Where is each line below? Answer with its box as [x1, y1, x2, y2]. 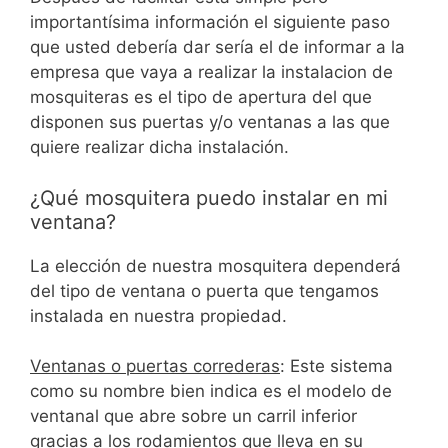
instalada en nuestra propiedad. [30, 305, 287, 326]
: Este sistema [280, 356, 393, 377]
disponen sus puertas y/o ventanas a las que [30, 112, 390, 133]
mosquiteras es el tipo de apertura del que [30, 87, 372, 108]
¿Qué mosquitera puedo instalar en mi [30, 185, 388, 210]
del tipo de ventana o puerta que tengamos [30, 280, 379, 301]
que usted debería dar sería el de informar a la [30, 37, 405, 58]
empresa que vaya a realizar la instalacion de [30, 62, 393, 83]
